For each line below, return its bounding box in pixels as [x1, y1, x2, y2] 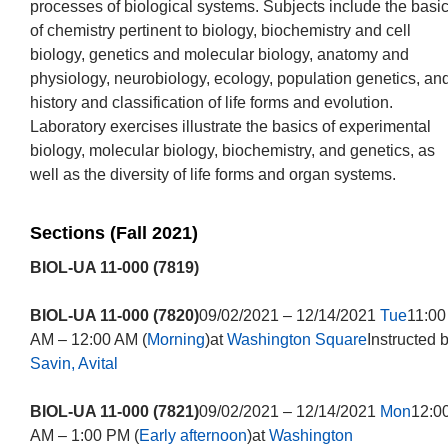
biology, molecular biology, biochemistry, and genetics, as [29, 142, 435, 159]
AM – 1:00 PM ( [29, 427, 139, 444]
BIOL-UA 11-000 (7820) [29, 307, 199, 324]
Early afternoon [138, 427, 247, 444]
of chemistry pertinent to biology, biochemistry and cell [29, 22, 411, 39]
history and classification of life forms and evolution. [29, 94, 393, 111]
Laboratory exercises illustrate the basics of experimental [29, 118, 431, 135]
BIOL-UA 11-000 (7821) [29, 403, 199, 420]
